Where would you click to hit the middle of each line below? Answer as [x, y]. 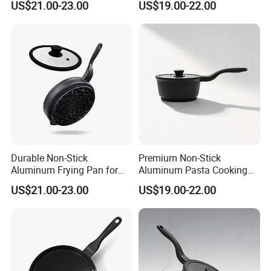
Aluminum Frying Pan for [65, 170]
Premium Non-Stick [179, 158]
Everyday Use [40, 182]
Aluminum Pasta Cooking [193, 170]
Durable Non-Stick [50, 158]
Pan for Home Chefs [181, 182]
